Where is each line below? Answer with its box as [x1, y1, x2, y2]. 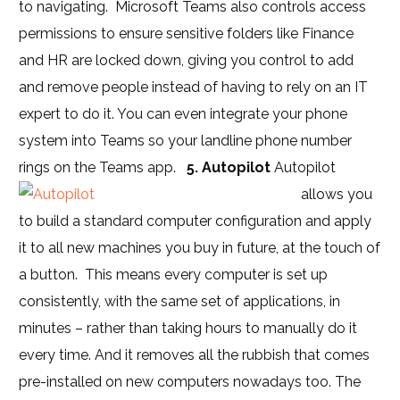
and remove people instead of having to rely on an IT [19, 79, 369, 96]
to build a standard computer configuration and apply [19, 212, 372, 229]
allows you [301, 186, 373, 203]
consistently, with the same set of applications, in [19, 293, 341, 310]
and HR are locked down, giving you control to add [19, 52, 354, 69]
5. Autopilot [187, 159, 271, 176]
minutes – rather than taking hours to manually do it [19, 320, 358, 337]
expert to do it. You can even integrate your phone [19, 105, 348, 122]
